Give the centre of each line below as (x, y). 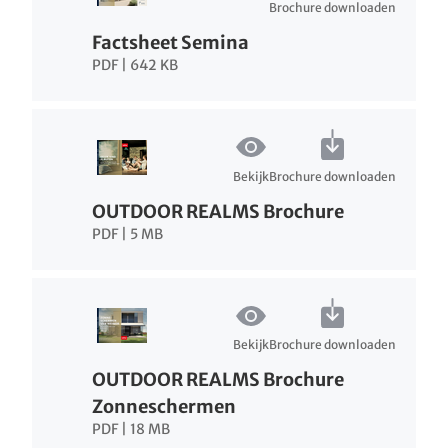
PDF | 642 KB (135, 65)
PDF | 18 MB (131, 429)
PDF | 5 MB (127, 233)
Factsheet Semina (170, 43)
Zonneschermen (164, 407)
